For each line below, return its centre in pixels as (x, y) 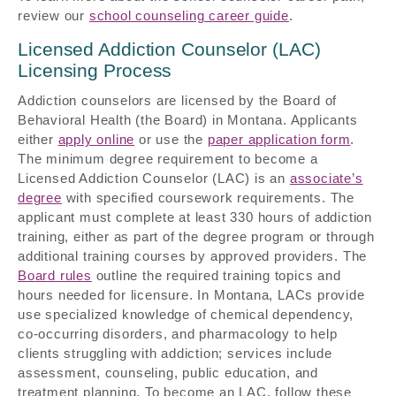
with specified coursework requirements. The (208, 197)
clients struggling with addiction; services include (175, 353)
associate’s (326, 178)
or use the (171, 139)
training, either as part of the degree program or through (196, 236)
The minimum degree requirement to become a (168, 158)
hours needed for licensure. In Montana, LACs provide (191, 294)
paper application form (279, 139)
